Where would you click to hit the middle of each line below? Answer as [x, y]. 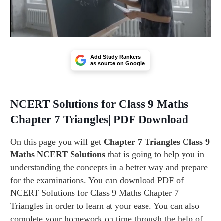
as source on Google [117, 63]
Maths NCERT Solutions [58, 154]
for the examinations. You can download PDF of [97, 180]
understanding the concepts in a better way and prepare [109, 167]
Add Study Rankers [115, 57]
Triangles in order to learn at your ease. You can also [105, 206]
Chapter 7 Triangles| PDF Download [99, 120]
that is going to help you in [155, 154]
